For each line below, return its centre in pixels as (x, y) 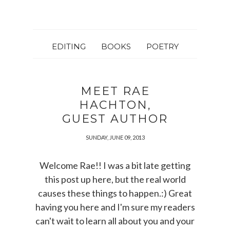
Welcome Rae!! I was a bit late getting (115, 165)
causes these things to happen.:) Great (115, 193)
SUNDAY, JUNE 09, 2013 (115, 137)
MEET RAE (115, 91)
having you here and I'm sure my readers (115, 207)
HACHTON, (115, 105)
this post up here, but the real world (115, 179)
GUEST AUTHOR (115, 119)
